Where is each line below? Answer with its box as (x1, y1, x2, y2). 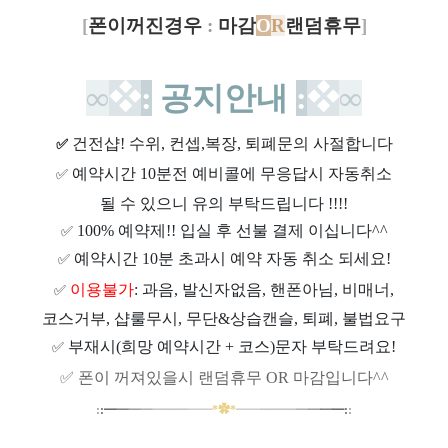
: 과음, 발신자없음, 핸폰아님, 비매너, (134, 281, 394, 299)
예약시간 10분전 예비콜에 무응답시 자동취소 (72, 165, 392, 183)
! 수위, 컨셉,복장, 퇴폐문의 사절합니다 (119, 135, 393, 153)
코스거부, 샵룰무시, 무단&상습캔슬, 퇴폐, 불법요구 (42, 310, 406, 328)
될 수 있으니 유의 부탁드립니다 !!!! (100, 195, 348, 213)
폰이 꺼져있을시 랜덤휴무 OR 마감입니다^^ (77, 369, 389, 387)
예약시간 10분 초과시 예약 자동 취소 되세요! (73, 250, 391, 268)
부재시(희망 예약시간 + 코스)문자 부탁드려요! (68, 338, 396, 356)
